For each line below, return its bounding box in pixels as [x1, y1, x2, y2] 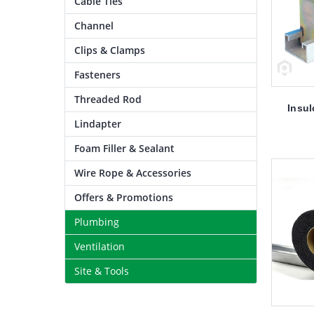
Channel [74, 19, 114, 33]
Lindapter [74, 117, 121, 131]
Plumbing [74, 215, 119, 229]
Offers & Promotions [74, 191, 173, 205]
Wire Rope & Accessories [74, 166, 191, 180]
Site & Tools [74, 264, 129, 278]
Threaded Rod [74, 93, 142, 107]
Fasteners [74, 68, 121, 82]
